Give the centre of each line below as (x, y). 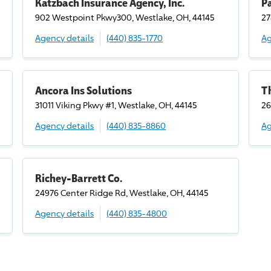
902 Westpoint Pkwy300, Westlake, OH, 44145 (125, 17)
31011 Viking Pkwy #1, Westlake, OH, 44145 (116, 105)
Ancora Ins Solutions (84, 90)
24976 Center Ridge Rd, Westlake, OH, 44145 (122, 193)
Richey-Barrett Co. (79, 178)
